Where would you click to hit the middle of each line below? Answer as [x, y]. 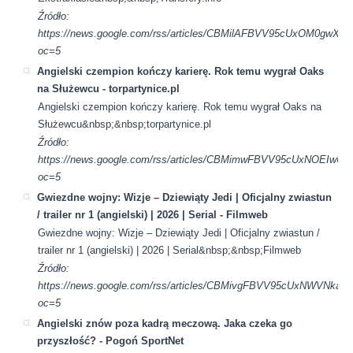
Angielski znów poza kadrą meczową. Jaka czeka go [165, 323]
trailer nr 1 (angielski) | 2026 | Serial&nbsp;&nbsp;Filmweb [170, 250]
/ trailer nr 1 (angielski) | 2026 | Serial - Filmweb [153, 214]
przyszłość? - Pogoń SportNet [111, 340]
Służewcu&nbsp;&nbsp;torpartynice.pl [125, 124]
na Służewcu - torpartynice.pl [109, 88]
